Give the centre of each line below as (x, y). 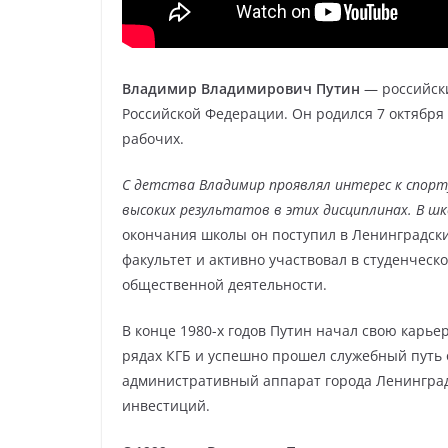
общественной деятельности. (224, 284)
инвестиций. (166, 405)
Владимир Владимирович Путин (241, 88)
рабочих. (153, 138)
